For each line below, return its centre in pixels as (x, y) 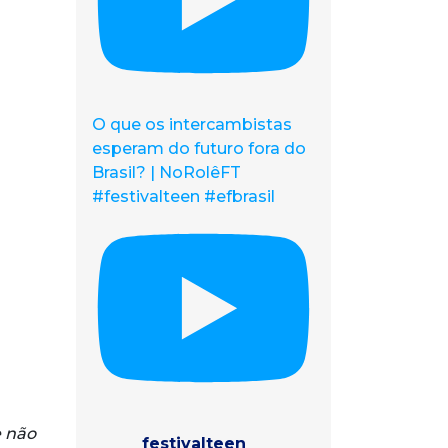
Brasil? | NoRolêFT (166, 172)
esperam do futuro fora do (199, 148)
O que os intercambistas (192, 124)
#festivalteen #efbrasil (183, 196)
